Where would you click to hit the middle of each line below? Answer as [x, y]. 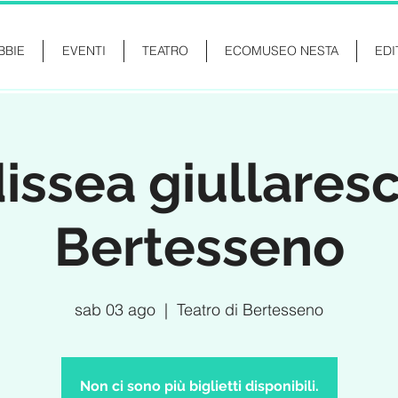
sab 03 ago [115, 310]
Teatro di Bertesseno [250, 310]
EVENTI [84, 51]
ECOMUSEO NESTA [282, 51]
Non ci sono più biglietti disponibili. [199, 386]
